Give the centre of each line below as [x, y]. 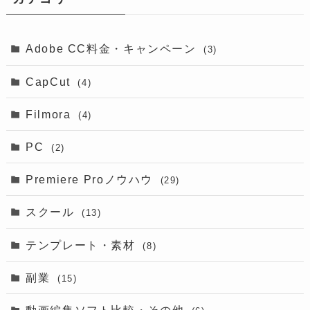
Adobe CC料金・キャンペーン [113, 49]
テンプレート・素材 [83, 245]
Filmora [51, 114]
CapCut [50, 81]
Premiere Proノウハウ [91, 180]
